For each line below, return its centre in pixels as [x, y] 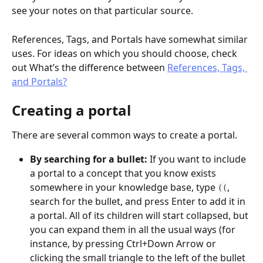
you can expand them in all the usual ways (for [134, 229]
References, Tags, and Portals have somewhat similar [131, 39]
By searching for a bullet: [90, 159]
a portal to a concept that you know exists [124, 173]
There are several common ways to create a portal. [124, 135]
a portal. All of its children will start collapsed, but [140, 215]
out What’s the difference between [90, 67]
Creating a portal [71, 110]
